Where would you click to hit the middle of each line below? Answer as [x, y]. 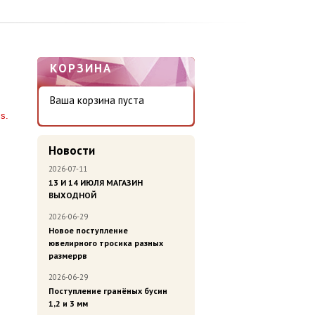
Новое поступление [88, 231]
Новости [72, 151]
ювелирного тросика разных [106, 243]
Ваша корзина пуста [97, 101]
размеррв [68, 256]
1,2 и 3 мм [68, 304]
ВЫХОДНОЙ [72, 195]
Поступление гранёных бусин [108, 291]
